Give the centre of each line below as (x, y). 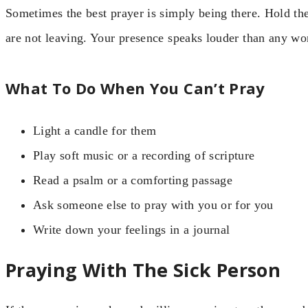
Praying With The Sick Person (143, 270)
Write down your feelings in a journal (132, 229)
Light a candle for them (95, 130)
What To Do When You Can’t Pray (135, 88)
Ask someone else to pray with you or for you (153, 205)
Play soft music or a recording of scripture (144, 155)
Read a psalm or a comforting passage (133, 180)
